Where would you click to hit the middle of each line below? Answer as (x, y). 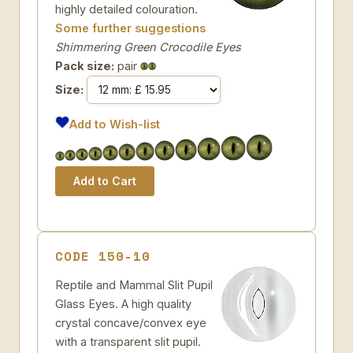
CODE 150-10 (103, 256)
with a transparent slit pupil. (128, 342)
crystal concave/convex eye (131, 323)
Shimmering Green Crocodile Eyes (148, 47)
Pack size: (85, 66)
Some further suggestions (130, 28)
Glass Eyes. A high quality (123, 304)
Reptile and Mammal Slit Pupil (134, 285)
